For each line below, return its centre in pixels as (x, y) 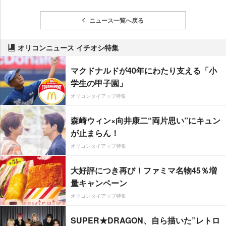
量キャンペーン (99, 183)
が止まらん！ (95, 133)
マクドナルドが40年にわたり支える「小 (144, 70)
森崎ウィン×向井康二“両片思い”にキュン (146, 120)
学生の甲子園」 (99, 83)
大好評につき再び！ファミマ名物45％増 (144, 170)
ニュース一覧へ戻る (117, 20)
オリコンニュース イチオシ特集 (68, 47)
